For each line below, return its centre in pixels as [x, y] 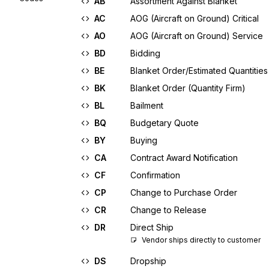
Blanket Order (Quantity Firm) [188, 88]
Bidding [145, 53]
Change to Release [168, 210]
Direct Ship [152, 227]
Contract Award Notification [184, 158]
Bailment [147, 105]
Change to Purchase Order [184, 192]
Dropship [148, 261]
